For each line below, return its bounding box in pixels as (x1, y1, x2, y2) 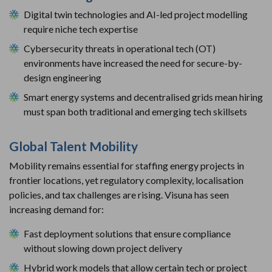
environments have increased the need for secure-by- (24, 56, 242, 69)
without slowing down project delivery (24, 242, 182, 254)
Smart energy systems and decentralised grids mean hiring (24, 90, 263, 103)
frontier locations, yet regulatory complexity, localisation (9, 174, 243, 186)
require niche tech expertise (24, 22, 138, 35)
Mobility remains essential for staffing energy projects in (9, 159, 244, 171)
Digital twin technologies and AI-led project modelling (24, 8, 248, 20)
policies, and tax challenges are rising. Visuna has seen (9, 188, 229, 200)
